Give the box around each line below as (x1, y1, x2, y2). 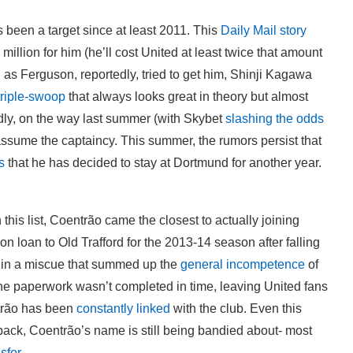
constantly (76, 301, 136, 315)
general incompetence (180, 257, 305, 271)
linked (136, 301, 170, 315)
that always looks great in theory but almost (65, 89, 308, 103)
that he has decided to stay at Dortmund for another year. (5, 155, 321, 169)
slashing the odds (225, 111, 324, 125)
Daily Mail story (221, 23, 307, 37)
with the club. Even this (170, 301, 302, 315)
